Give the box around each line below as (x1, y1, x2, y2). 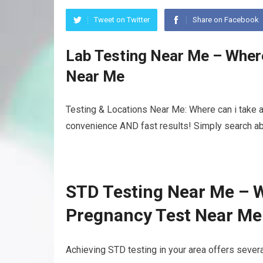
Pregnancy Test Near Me (66, 205, 262, 225)
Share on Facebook (193, 15, 259, 24)
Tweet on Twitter (94, 15, 150, 24)
